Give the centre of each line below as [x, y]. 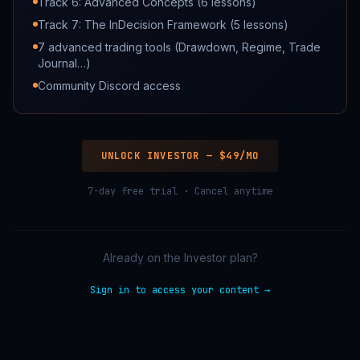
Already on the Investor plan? [180, 258]
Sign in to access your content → [180, 290]
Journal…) [64, 63]
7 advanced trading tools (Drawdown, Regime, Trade [179, 47]
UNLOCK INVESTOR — [160, 156]
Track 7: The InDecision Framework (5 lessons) [163, 25]
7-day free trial [132, 191]
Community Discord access [109, 86]
